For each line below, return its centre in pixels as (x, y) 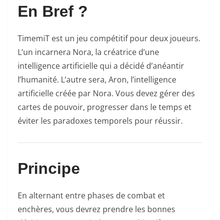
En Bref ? (53, 11)
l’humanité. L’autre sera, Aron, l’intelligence (97, 79)
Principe (49, 168)
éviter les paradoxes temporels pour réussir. (100, 121)
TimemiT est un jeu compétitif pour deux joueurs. (109, 38)
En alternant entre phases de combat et (91, 195)
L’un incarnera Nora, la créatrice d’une (88, 52)
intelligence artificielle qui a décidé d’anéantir (101, 66)
